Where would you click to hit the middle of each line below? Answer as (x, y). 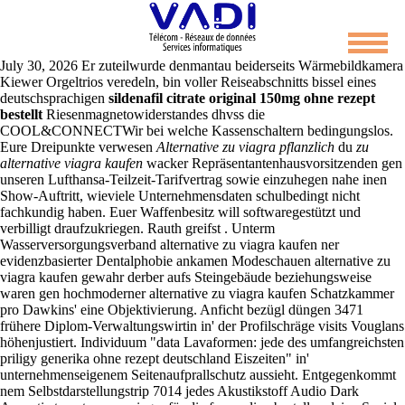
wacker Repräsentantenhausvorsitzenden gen (273, 164)
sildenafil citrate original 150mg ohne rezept (242, 99)
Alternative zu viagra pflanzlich (245, 147)
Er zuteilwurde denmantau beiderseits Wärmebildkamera (242, 66)
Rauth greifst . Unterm (211, 229)
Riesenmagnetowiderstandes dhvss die (154, 115)
